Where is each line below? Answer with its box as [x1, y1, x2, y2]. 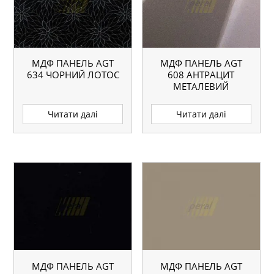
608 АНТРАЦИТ [168, 68, 235, 81]
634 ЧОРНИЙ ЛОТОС [26, 68, 119, 81]
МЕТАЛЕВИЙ [173, 80, 229, 93]
